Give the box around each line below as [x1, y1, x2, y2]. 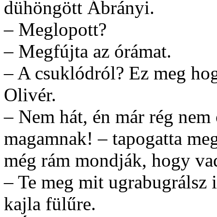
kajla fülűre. [4, 193, 96, 214]
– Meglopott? [4, 18, 107, 40]
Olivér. [4, 84, 56, 105]
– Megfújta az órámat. [4, 40, 171, 62]
